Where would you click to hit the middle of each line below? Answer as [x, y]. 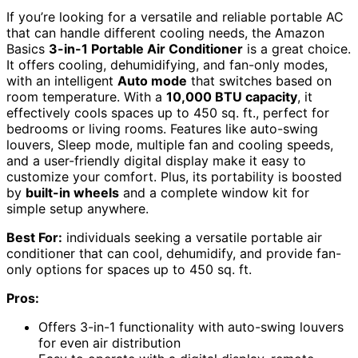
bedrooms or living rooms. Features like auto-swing [162, 129]
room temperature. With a [86, 97]
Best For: [34, 238]
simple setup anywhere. [78, 209]
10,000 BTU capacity [232, 97]
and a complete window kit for [214, 193]
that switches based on [259, 81]
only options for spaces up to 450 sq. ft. [129, 270]
